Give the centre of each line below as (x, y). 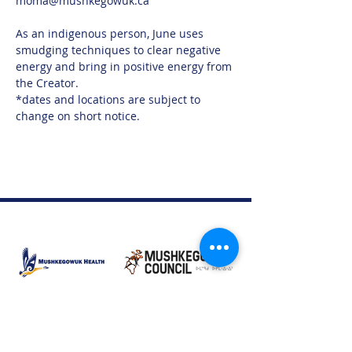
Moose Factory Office (57, 334)
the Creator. (47, 83)
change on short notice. (78, 116)
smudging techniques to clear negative (120, 50)
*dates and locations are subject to (110, 99)
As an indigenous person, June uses (111, 33)
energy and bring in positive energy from (125, 66)
